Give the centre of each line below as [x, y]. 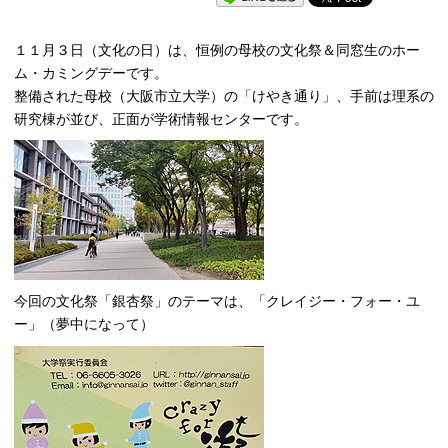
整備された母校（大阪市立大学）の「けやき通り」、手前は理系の [224, 95]
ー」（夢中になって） [84, 324]
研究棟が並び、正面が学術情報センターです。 [161, 118]
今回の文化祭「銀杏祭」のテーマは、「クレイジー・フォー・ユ [217, 301]
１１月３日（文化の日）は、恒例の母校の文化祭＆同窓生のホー [217, 49]
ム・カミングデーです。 [91, 72]
